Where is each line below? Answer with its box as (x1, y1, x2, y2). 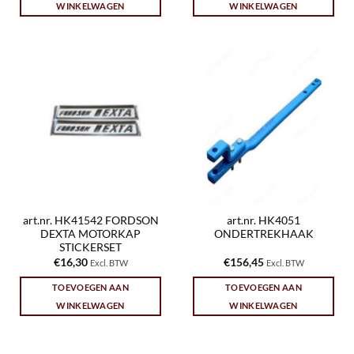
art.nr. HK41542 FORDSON (22, 214, 159, 228)
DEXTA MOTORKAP (40, 228, 141, 241)
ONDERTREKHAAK (213, 228, 314, 241)
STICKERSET (59, 241, 122, 254)
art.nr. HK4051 (227, 214, 300, 228)
